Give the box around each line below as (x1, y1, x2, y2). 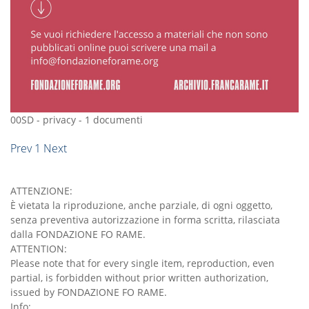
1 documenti (85, 113, 143, 126)
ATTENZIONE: (10, 184, 72, 197)
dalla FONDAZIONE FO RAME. (10, 228, 146, 241)
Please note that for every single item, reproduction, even (10, 257, 275, 270)
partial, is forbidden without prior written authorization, (10, 271, 268, 284)
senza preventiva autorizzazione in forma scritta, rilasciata (10, 213, 280, 226)
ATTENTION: (10, 242, 67, 255)
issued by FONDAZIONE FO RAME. (10, 286, 167, 299)
